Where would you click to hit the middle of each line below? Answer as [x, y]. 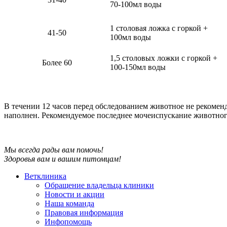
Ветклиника [45, 176]
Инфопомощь [68, 221]
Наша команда [69, 203]
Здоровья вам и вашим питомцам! [63, 159]
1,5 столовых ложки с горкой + [164, 58]
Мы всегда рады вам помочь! [54, 149]
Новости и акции [74, 194]
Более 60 [57, 62]
